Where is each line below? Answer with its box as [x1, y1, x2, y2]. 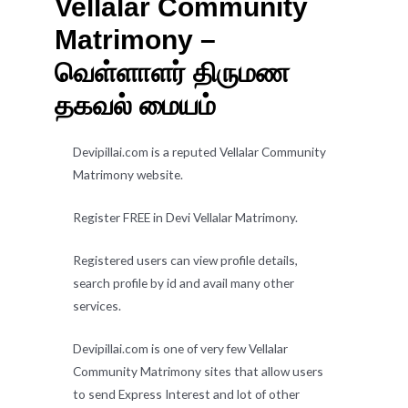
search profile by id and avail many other [73, 274, 294, 291]
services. [73, 297, 121, 313]
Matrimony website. [73, 167, 183, 183]
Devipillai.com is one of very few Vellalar [73, 340, 288, 356]
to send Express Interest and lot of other [73, 385, 300, 402]
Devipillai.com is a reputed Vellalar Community [73, 144, 329, 160]
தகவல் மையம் [55, 90, 216, 121]
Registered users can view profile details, [73, 251, 298, 268]
